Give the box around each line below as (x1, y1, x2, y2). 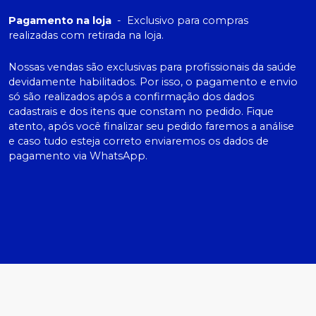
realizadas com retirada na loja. (8, 28, 164, 42)
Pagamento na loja (8, 13, 111, 27)
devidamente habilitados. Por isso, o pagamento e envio (8, 75, 298, 88)
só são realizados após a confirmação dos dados (8, 90, 254, 103)
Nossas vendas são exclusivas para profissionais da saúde (8, 60, 296, 73)
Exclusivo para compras (127, 13, 248, 27)
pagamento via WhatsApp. (8, 149, 147, 162)
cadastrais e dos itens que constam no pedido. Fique (8, 104, 274, 118)
